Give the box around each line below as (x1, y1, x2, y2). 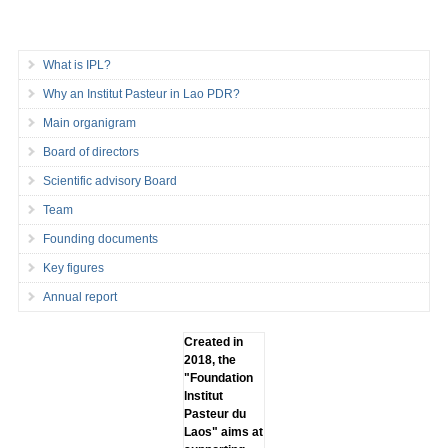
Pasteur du (183, 407, 246, 421)
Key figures (42, 261, 104, 275)
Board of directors (42, 145, 139, 159)
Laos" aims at (183, 425, 263, 439)
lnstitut (183, 389, 223, 403)
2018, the (183, 353, 236, 367)
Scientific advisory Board (42, 174, 177, 188)
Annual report (42, 290, 117, 304)
